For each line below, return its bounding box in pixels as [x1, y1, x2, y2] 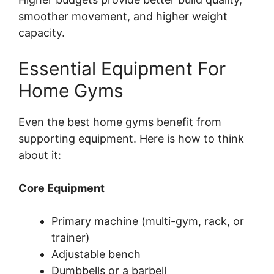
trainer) [51, 231, 90, 245]
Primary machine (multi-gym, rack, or [51, 215, 244, 228]
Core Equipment [18, 182, 105, 195]
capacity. [18, 26, 65, 40]
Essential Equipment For [18, 57, 226, 80]
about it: [18, 149, 61, 162]
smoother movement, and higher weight [18, 10, 228, 23]
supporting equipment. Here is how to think [18, 132, 244, 146]
